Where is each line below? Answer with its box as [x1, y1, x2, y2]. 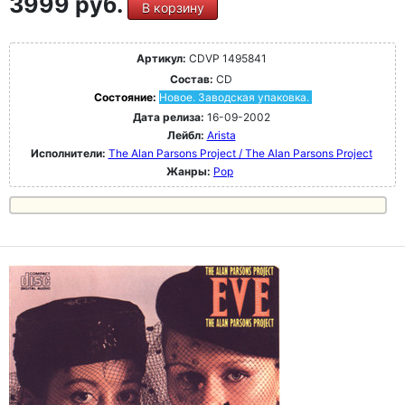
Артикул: [136, 52, 186, 65]
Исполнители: [30, 146, 108, 160]
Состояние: [93, 90, 159, 104]
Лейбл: [166, 128, 204, 142]
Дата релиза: [132, 110, 204, 124]
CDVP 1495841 [185, 52, 267, 65]
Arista [206, 128, 236, 142]
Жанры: [166, 165, 211, 178]
